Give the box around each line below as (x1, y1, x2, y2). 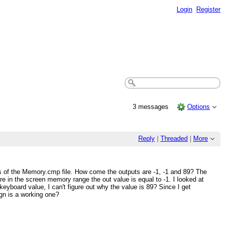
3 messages (132, 102, 171, 110)
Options (187, 102, 210, 110)
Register (196, 5, 221, 13)
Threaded (160, 135, 188, 143)
